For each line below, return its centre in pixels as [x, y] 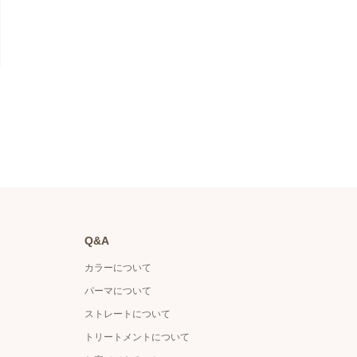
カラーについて [118, 267]
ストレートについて [127, 314]
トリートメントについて [137, 337]
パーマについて [118, 290]
